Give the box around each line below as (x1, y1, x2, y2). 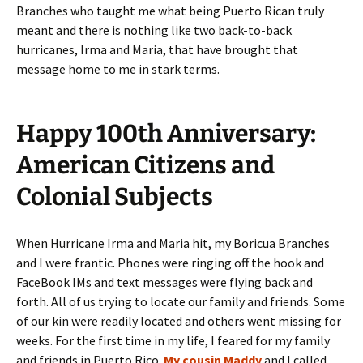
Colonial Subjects (16, 182, 213, 212)
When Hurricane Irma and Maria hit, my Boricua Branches (16, 235, 330, 252)
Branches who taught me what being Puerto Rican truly (16, 2, 324, 19)
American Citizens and (16, 151, 275, 181)
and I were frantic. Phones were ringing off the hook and (16, 254, 324, 271)
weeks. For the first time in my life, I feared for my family (16, 332, 330, 349)
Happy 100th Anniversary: (16, 119, 316, 149)
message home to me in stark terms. (16, 61, 220, 78)
